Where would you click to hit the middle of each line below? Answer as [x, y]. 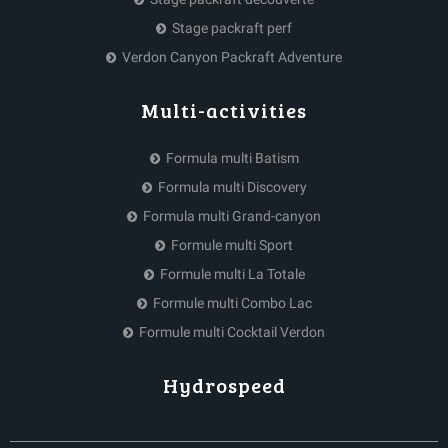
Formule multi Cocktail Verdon [232, 331]
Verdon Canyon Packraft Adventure [232, 56]
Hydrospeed [224, 384]
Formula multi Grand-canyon [232, 215]
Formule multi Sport [232, 244]
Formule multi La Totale [232, 273]
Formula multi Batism [232, 157]
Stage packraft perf [232, 27]
